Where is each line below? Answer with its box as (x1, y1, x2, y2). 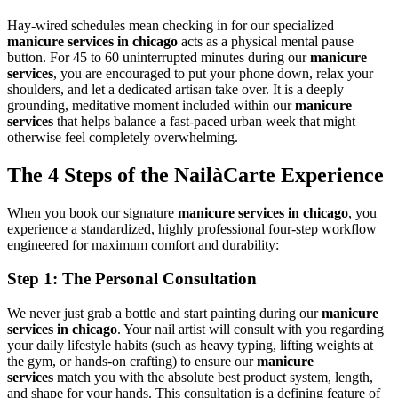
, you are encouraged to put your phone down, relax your (53, 65, 373, 81)
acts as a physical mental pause (178, 33, 354, 49)
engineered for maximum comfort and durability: (7, 236, 279, 252)
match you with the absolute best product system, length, (53, 370, 373, 386)
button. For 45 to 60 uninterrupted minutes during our (7, 49, 310, 65)
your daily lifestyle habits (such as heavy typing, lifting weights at (7, 338, 373, 354)
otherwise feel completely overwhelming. (7, 129, 238, 145)
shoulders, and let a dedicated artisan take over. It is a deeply (7, 81, 344, 97)
